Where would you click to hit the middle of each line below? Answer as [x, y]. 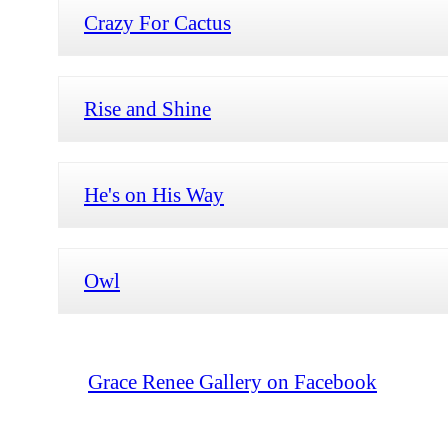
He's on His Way [154, 194]
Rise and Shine [147, 108]
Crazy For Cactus [157, 22]
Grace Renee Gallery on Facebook [232, 381]
